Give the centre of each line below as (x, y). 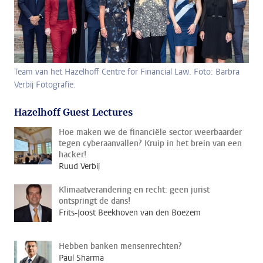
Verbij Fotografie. (45, 85)
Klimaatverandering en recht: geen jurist (134, 190)
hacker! (73, 154)
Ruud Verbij (79, 166)
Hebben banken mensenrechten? (120, 246)
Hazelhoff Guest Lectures (73, 112)
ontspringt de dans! (95, 201)
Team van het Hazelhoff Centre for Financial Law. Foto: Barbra (127, 72)
